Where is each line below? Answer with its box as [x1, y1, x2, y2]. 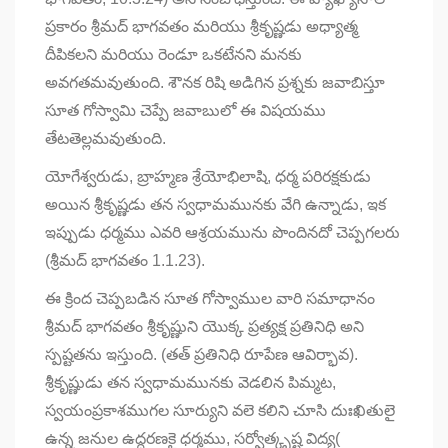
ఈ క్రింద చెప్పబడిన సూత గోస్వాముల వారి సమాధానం [45, 289, 375, 307]
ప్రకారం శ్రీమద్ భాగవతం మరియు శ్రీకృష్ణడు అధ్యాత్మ [45, 17, 358, 35]
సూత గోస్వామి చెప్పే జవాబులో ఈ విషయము [45, 101, 326, 119]
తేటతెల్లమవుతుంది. [45, 129, 166, 147]
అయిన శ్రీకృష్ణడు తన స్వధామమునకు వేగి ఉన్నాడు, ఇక [45, 195, 386, 213]
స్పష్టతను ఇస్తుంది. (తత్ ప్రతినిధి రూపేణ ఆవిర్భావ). [45, 345, 358, 363]
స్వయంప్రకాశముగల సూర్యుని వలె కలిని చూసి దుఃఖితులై [45, 401, 395, 419]
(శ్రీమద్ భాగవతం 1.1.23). [45, 251, 209, 269]
